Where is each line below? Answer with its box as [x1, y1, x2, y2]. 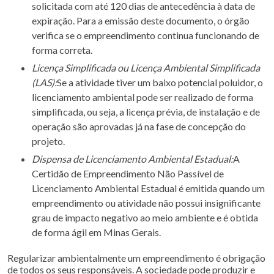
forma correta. [32, 44, 92, 56]
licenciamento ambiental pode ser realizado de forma [32, 91, 253, 103]
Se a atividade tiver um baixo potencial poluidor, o [57, 76, 263, 88]
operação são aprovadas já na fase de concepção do [32, 120, 246, 132]
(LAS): [32, 76, 57, 88]
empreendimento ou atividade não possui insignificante [32, 197, 261, 209]
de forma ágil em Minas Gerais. [32, 226, 161, 238]
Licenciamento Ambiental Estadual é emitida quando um [32, 182, 265, 194]
